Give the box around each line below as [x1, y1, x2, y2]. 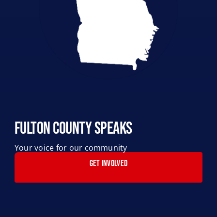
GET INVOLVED [89, 158, 128, 169]
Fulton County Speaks [14, 118, 132, 139]
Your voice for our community [14, 142, 127, 153]
